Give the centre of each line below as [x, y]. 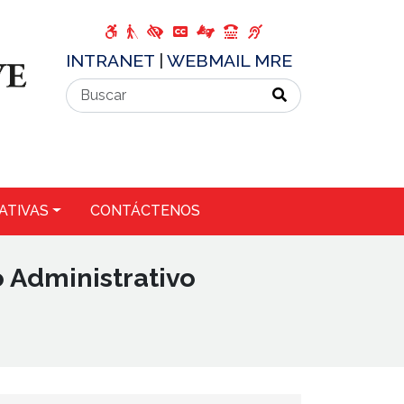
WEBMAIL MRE [230, 60]
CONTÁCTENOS [145, 211]
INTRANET [112, 60]
